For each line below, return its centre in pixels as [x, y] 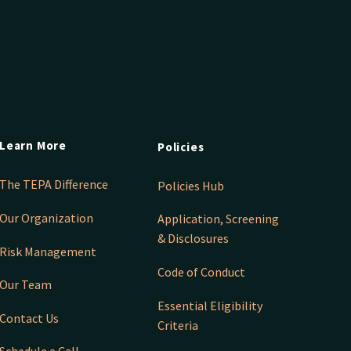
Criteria [178, 325]
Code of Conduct [201, 272]
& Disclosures [193, 239]
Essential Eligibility [210, 305]
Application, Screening [218, 219]
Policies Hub [191, 185]
